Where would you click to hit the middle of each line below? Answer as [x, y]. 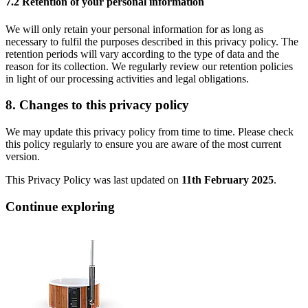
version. [23, 157]
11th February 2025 [228, 180]
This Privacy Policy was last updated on [93, 180]
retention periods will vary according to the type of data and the [142, 54]
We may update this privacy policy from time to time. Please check [150, 132]
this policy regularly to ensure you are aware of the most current [143, 144]
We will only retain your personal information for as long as [134, 29]
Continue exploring [60, 206]
